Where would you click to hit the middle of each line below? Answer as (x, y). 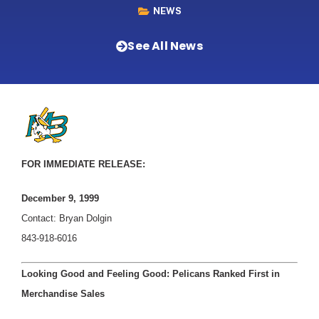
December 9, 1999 (60, 198)
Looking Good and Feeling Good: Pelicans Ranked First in (151, 273)
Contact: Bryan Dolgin (67, 218)
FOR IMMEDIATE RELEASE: (83, 164)
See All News (165, 46)
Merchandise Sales (63, 293)
